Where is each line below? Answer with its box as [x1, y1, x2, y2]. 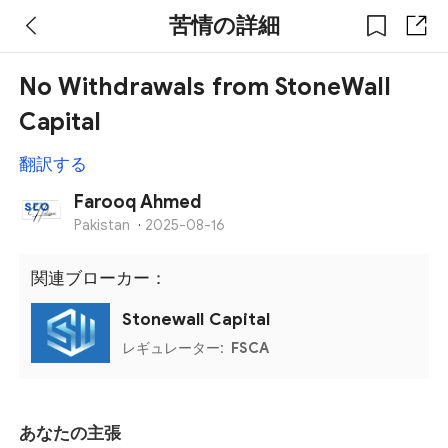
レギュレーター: [122, 338, 229, 357]
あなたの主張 [19, 422, 122, 444]
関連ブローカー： [31, 268, 168, 290]
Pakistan [74, 216, 131, 235]
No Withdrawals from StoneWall [19, 72, 392, 103]
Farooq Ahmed [74, 191, 203, 214]
